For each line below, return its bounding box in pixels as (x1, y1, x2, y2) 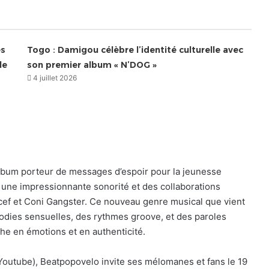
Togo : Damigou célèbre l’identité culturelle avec (27, 44, 244, 55)
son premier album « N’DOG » (27, 59, 157, 70)
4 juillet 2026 (33, 73, 77, 82)
